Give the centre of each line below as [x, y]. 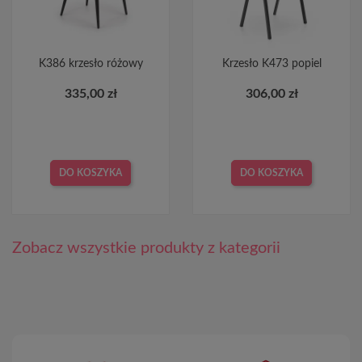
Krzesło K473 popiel [271, 63]
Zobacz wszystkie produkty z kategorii [146, 248]
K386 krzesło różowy [90, 63]
